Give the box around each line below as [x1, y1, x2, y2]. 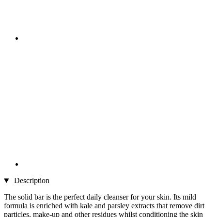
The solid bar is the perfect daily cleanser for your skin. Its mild [4, 193, 196, 201]
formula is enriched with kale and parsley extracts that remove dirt [4, 201, 204, 210]
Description [12, 176, 49, 185]
